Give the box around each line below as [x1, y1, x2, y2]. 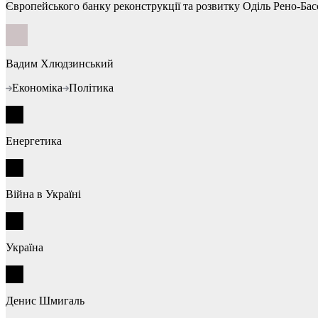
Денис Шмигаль [13, 294, 84, 307]
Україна [13, 241, 43, 253]
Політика [69, 81, 114, 94]
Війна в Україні [13, 187, 81, 200]
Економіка [12, 81, 62, 94]
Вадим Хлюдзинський [13, 57, 114, 70]
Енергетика [13, 134, 62, 147]
